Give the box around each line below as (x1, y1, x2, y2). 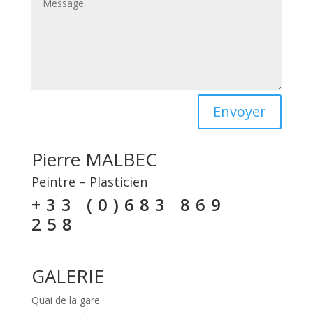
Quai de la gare (31, 293, 100, 307)
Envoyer (213, 101, 267, 121)
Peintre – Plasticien (31, 173, 147, 190)
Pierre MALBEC (31, 146, 157, 172)
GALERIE (31, 263, 104, 289)
